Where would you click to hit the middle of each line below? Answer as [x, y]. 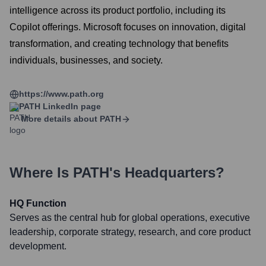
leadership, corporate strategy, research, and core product [130, 232]
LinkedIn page [71, 106]
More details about [59, 119]
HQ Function [38, 203]
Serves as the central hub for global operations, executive [130, 218]
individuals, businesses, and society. [86, 60]
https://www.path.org [61, 94]
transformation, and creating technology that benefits [119, 44]
